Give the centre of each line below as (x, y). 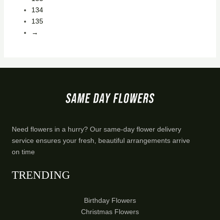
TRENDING (41, 175)
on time (23, 151)
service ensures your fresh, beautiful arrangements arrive (101, 140)
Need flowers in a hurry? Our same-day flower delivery (96, 129)
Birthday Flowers (110, 200)
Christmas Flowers (110, 211)
